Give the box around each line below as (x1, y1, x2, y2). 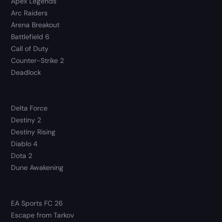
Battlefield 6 (11, 32, 50, 42)
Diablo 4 (11, 139, 38, 149)
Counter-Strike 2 (11, 56, 64, 65)
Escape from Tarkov (11, 211, 74, 220)
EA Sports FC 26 (11, 199, 63, 208)
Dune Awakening (11, 163, 64, 172)
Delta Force (11, 104, 48, 113)
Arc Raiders (11, 8, 48, 18)
